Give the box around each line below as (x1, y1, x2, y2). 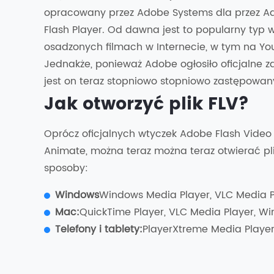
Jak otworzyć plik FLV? (44, 91, 249, 119)
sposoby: (44, 160, 88, 176)
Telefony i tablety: (55, 221, 143, 237)
